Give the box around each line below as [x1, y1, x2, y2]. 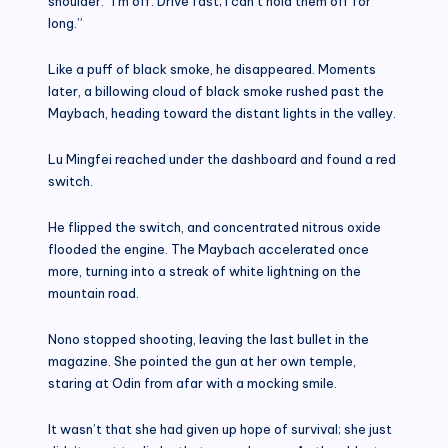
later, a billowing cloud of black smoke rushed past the [48, 82, 384, 99]
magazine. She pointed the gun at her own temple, [48, 352, 356, 369]
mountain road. [48, 284, 139, 301]
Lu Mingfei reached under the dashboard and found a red [48, 150, 396, 167]
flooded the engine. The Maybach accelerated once [48, 240, 369, 257]
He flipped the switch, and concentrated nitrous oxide [48, 218, 381, 235]
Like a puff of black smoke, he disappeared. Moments [48, 60, 376, 77]
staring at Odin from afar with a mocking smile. [48, 374, 337, 391]
